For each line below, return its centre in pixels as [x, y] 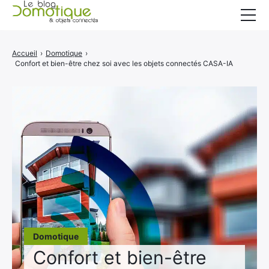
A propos [30, 93]
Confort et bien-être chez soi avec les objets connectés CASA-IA [124, 63]
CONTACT [47, 120]
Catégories [33, 68]
